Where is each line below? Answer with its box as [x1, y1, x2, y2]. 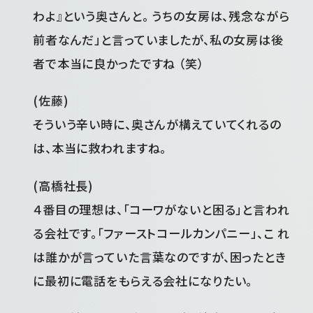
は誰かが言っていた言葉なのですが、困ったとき [33, 247, 286, 265]
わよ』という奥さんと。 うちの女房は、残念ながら [33, 6, 290, 24]
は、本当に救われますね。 [33, 139, 167, 157]
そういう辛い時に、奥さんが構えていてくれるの [33, 115, 282, 133]
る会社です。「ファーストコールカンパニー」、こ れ [33, 224, 291, 242]
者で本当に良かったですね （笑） [33, 54, 204, 72]
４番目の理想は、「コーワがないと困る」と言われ [33, 200, 290, 218]
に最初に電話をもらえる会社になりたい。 [33, 271, 253, 289]
